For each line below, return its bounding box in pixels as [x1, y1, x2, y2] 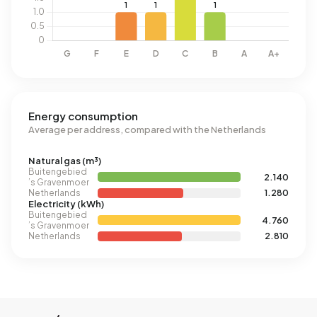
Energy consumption [28, 109, 138, 122]
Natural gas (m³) [28, 155, 101, 166]
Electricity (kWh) [28, 198, 104, 209]
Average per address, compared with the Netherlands [28, 124, 266, 135]
